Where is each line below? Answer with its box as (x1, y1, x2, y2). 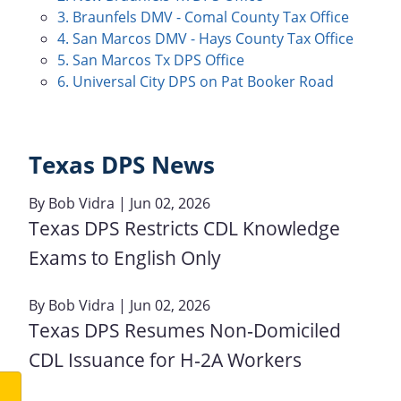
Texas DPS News (29, 149, 215, 181)
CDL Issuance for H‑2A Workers (29, 346, 302, 372)
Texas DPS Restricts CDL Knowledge (29, 215, 340, 241)
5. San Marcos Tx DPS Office (57, 50, 244, 70)
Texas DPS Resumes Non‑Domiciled (29, 317, 341, 343)
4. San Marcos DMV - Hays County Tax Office (57, 29, 354, 48)
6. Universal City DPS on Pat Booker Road (57, 72, 334, 91)
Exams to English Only (29, 244, 221, 270)
